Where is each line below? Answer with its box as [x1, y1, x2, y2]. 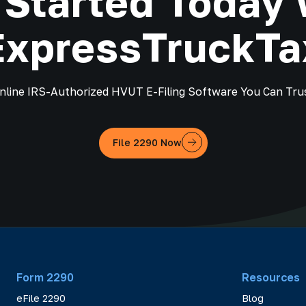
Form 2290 [16, 270, 74, 284]
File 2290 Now [112, 137, 182, 149]
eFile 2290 [16, 292, 66, 304]
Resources [242, 270, 300, 284]
